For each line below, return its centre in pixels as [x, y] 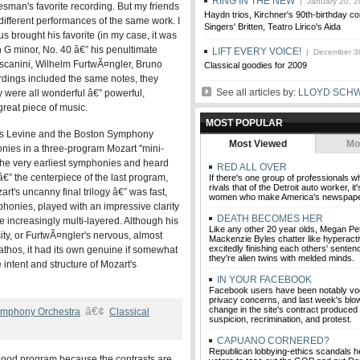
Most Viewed [258, 144]
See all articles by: [255, 92]
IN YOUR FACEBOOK [263, 280]
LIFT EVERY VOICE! [257, 51]
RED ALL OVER [251, 167]
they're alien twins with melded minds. [282, 258]
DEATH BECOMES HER [269, 219]
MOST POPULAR [244, 123]
